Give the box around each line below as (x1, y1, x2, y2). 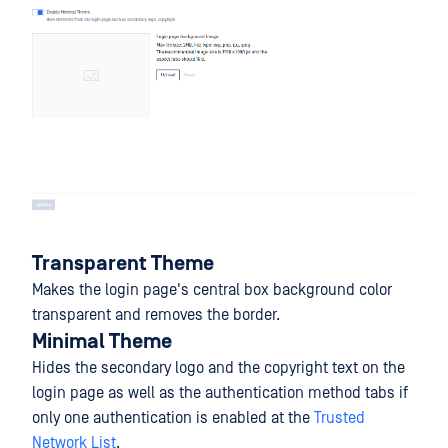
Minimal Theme (32, 329, 172, 354)
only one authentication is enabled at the (32, 408, 314, 427)
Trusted (314, 408, 365, 427)
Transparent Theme (32, 251, 214, 276)
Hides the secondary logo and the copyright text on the (32, 358, 405, 377)
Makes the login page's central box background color (32, 280, 392, 299)
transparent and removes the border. (32, 305, 280, 324)
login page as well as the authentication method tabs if (32, 383, 408, 402)
